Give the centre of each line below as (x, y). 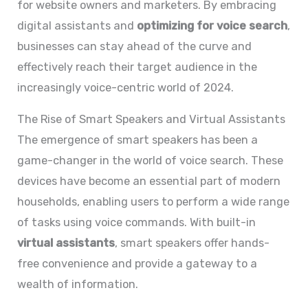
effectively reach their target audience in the (137, 67)
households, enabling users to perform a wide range (154, 202)
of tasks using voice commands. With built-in (137, 223)
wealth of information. (78, 285)
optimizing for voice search (212, 25)
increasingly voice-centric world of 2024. (126, 87)
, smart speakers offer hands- (192, 243)
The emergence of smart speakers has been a (138, 140)
